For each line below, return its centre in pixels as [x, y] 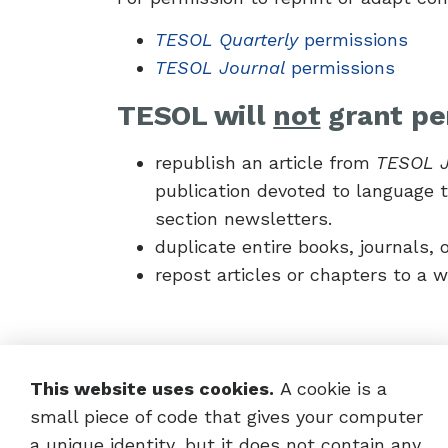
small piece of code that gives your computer [226, 416]
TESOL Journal [220, 67]
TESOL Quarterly [226, 39]
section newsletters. [243, 218]
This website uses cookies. [152, 388]
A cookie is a [330, 388]
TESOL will [195, 115]
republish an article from [265, 162]
